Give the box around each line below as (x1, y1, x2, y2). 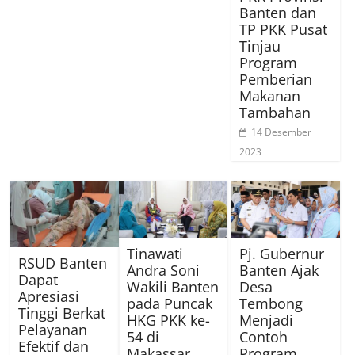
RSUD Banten (18, 254, 108, 273)
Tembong (239, 293, 303, 313)
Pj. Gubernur (239, 243, 325, 263)
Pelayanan (18, 320, 88, 340)
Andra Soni (127, 260, 200, 280)
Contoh (239, 326, 288, 346)
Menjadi (239, 310, 294, 330)
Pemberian (239, 70, 313, 90)
